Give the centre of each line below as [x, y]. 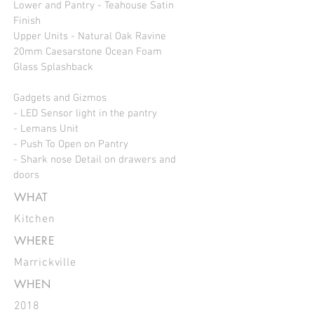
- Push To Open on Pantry [71, 144]
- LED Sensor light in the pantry [85, 114]
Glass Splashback [53, 67]
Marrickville [45, 263]
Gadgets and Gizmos [60, 98]
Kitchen [35, 219]
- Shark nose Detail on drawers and [95, 160]
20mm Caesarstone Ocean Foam [88, 52]
